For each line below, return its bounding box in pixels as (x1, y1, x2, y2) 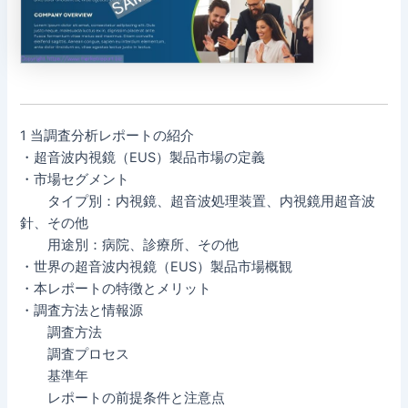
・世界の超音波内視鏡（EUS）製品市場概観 (20, 259, 293, 276)
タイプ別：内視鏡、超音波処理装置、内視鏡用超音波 (20, 193, 376, 210)
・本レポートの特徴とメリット (20, 280, 212, 298)
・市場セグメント (20, 171, 130, 189)
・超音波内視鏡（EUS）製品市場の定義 (20, 149, 266, 167)
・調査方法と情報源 (20, 302, 144, 320)
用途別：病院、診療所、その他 (20, 237, 240, 254)
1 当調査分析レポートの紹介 (20, 127, 195, 145)
